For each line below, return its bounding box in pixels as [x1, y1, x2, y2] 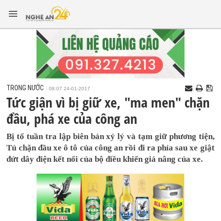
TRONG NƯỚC [6, 84, 44, 92]
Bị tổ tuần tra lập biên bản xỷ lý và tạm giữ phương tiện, [6, 132, 215, 141]
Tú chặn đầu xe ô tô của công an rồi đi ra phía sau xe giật [6, 143, 215, 152]
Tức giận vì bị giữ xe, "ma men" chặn [6, 93, 210, 111]
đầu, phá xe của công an [6, 109, 138, 128]
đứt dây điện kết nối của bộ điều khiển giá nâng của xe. [6, 154, 203, 164]
